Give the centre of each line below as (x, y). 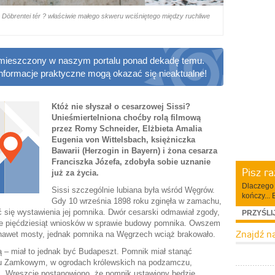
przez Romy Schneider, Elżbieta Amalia (127, 128)
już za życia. (75, 172)
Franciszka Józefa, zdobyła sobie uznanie (131, 161)
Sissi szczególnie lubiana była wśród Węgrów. (133, 190)
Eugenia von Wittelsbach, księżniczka (123, 139)
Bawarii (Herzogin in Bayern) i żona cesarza (134, 150)
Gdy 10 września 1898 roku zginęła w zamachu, (137, 201)
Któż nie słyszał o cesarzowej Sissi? (121, 106)
